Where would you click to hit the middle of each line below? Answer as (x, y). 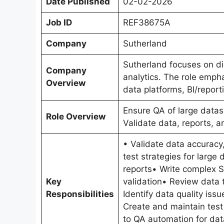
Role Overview (75, 117)
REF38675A (146, 23)
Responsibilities (80, 194)
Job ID (59, 23)
